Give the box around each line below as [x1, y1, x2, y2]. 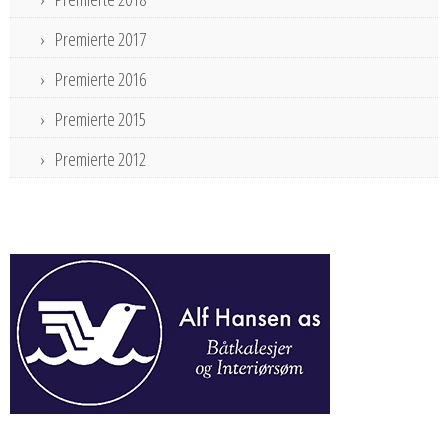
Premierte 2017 [55, 26, 146, 51]
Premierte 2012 [55, 146, 146, 171]
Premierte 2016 [55, 66, 146, 91]
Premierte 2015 [55, 106, 146, 131]
